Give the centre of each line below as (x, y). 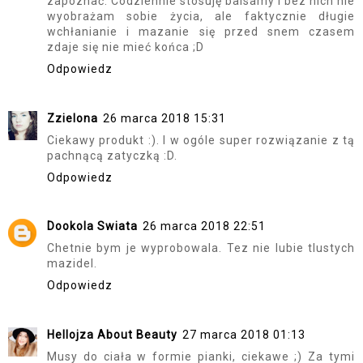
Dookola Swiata (92, 226)
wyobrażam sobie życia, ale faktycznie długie (201, 17)
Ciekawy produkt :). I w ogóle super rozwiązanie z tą (201, 140)
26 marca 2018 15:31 (164, 118)
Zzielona (73, 118)
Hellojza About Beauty (112, 334)
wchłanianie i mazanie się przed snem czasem (201, 32)
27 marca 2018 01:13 (244, 334)
